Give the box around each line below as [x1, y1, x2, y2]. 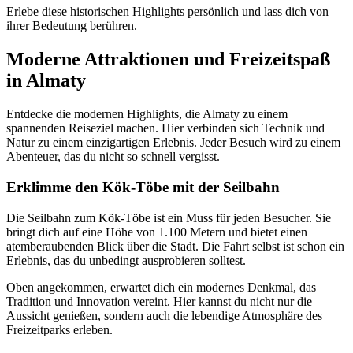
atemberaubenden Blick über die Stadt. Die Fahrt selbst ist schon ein [6, 239, 344, 253]
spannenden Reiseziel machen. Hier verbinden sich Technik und [6, 121, 325, 136]
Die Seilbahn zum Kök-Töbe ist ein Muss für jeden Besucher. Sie [6, 210, 331, 225]
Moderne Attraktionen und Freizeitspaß [6, 49, 330, 70]
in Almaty [6, 70, 86, 91]
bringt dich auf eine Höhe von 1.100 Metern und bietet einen [6, 225, 307, 239]
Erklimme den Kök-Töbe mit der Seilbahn [6, 178, 280, 195]
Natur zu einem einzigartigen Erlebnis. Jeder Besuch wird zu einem [6, 136, 340, 150]
